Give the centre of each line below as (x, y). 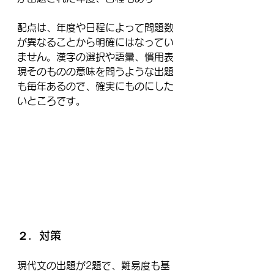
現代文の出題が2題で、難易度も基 (94, 265)
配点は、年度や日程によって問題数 (95, 27)
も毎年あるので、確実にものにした (95, 86)
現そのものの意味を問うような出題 (95, 71)
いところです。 (51, 101)
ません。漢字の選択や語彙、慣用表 (95, 57)
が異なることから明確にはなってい (95, 42)
